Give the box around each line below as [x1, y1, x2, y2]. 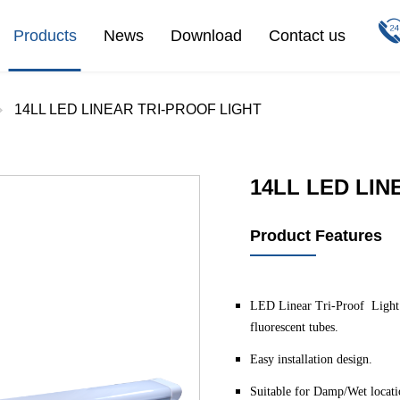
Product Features [250, 227, 383, 245]
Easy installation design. [250, 353, 373, 366]
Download [170, 27, 242, 45]
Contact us [268, 27, 346, 45]
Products [12, 27, 77, 45]
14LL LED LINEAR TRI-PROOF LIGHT [13, 102, 262, 117]
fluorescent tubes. [250, 321, 339, 334]
